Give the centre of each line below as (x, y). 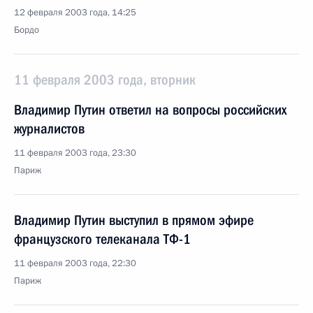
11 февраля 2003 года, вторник (105, 80)
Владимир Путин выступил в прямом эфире (134, 220)
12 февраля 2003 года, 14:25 (75, 13)
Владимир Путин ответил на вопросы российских (150, 110)
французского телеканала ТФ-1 (102, 239)
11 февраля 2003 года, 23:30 (75, 153)
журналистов (49, 129)
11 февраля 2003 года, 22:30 (75, 263)
